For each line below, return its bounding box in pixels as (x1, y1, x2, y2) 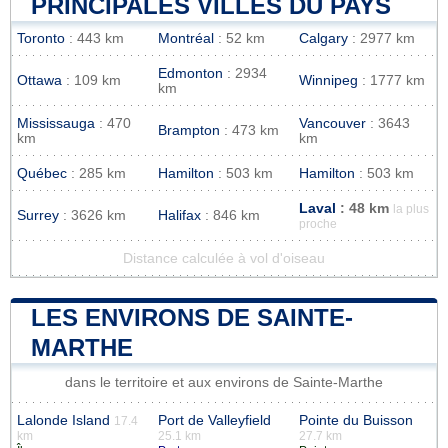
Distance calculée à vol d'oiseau (123, 250, 325, 266)
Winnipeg (299, 72, 358, 88)
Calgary (299, 30, 348, 46)
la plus (393, 202, 429, 215)
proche (299, 217, 337, 230)
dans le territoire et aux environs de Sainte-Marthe (65, 374, 383, 390)
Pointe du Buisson (299, 412, 413, 428)
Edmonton (158, 65, 223, 81)
